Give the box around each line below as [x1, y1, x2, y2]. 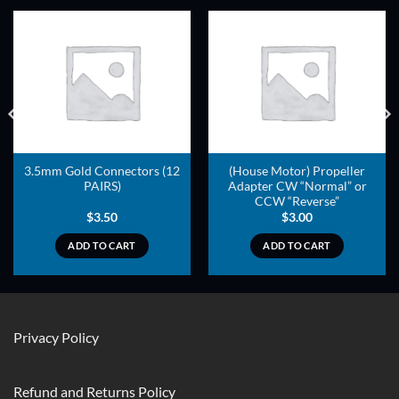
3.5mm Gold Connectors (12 [24, 163, 180, 178]
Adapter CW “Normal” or [227, 178, 367, 193]
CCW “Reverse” [255, 193, 339, 208]
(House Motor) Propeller [229, 163, 365, 178]
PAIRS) [83, 178, 121, 193]
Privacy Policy [13, 328, 99, 346]
